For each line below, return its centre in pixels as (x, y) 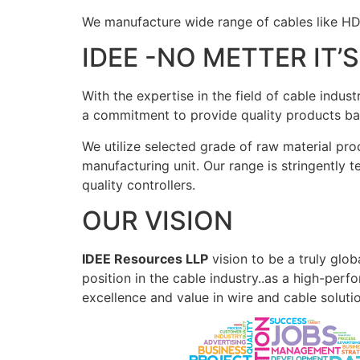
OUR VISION (157, 220)
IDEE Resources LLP (145, 258)
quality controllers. (139, 184)
